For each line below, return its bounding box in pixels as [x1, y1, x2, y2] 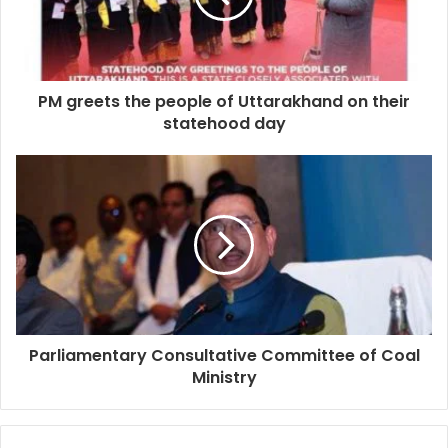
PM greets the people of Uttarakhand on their [38, 90, 410, 114]
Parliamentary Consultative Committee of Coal [28, 344, 420, 368]
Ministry [191, 366, 257, 390]
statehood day [162, 112, 286, 136]
